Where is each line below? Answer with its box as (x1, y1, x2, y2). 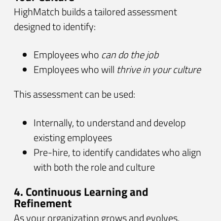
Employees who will (34, 62, 116, 77)
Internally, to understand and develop (34, 114, 185, 130)
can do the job (101, 47, 158, 63)
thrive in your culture (116, 62, 201, 77)
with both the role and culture (34, 159, 155, 175)
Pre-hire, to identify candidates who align (34, 144, 201, 160)
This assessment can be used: (14, 86, 135, 102)
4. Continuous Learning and (14, 182, 148, 200)
